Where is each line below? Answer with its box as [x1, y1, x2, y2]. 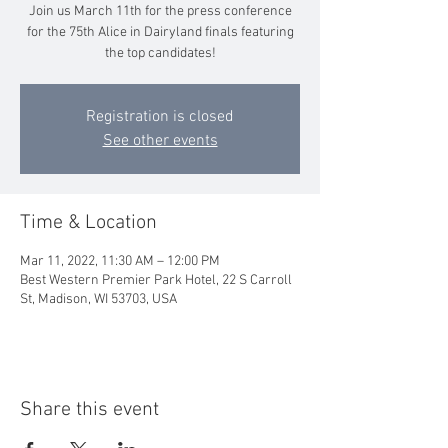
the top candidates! [104, 45, 216, 62]
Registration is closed [86, 107, 234, 127]
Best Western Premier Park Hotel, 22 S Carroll [20, 272, 292, 289]
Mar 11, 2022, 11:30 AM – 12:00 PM [20, 253, 220, 270]
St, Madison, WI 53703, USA [20, 291, 177, 308]
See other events [102, 131, 218, 151]
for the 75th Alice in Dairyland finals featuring [26, 24, 294, 41]
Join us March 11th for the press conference [28, 3, 292, 20]
